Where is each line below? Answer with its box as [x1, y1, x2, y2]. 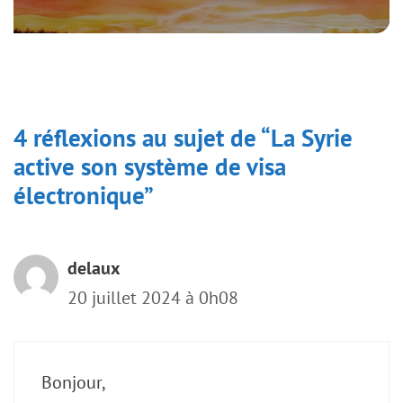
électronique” [13, 180, 154, 211]
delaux [67, 256, 121, 281]
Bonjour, [41, 371, 106, 395]
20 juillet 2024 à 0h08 [67, 286, 238, 310]
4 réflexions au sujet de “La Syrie [13, 122, 353, 154]
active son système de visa [13, 151, 286, 183]
